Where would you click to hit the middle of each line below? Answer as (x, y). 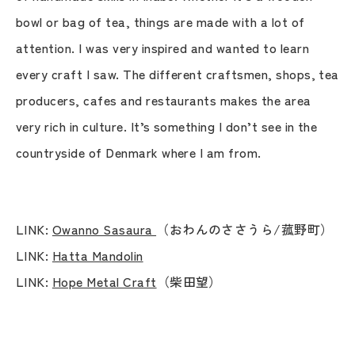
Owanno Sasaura (104, 229)
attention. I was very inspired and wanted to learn (163, 47)
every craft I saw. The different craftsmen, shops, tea (177, 73)
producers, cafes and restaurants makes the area (164, 99)
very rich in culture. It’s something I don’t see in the (167, 126)
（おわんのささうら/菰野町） (245, 229)
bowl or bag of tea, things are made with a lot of (160, 21)
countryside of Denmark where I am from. (139, 152)
